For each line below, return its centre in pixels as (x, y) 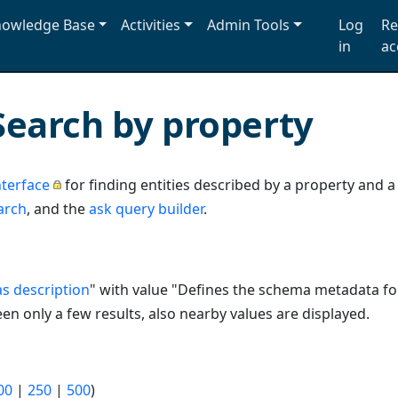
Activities (151, 25)
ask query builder (146, 208)
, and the (58, 208)
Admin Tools (248, 25)
